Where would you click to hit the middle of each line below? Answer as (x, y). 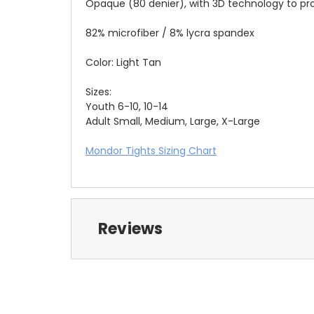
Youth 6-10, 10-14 (127, 106)
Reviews (130, 228)
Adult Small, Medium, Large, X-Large (173, 121)
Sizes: (98, 91)
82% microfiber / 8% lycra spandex (170, 33)
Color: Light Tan (123, 62)
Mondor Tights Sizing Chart (151, 150)
